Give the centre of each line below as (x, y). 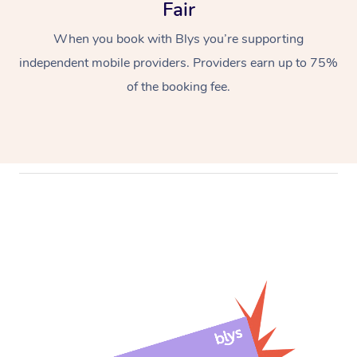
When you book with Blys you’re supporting (178, 39)
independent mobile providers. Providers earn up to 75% (178, 63)
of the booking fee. (178, 86)
